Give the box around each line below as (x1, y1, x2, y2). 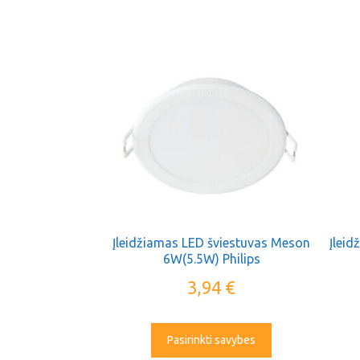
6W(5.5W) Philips (162, 251, 260, 266)
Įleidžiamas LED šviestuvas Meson (112, 235, 311, 250)
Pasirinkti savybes (167, 333, 256, 346)
